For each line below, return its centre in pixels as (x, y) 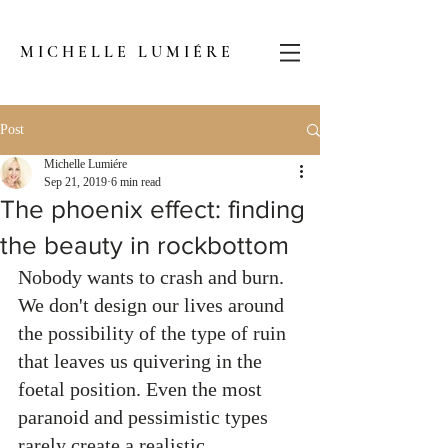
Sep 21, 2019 (75, 182)
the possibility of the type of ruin (154, 333)
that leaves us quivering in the (142, 361)
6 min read (136, 182)
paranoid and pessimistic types (145, 417)
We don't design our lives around (153, 305)
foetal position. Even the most (142, 389)
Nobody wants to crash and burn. (153, 277)
